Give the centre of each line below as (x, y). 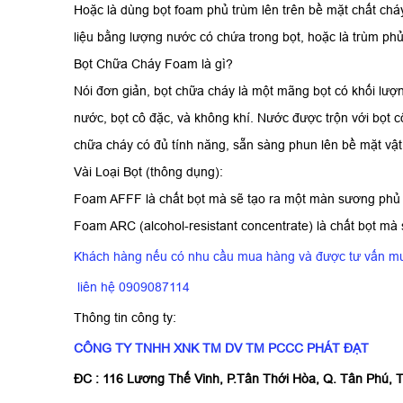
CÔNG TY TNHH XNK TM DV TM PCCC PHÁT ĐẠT (221, 349)
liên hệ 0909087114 (132, 287)
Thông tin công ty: (125, 318)
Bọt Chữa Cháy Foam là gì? (153, 64)
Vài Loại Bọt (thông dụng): (148, 172)
